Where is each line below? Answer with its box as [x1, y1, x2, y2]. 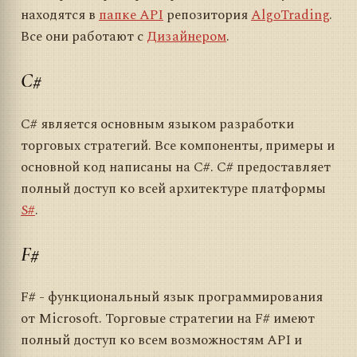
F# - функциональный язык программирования [21, 286, 323, 308]
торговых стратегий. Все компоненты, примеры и [21, 135, 335, 156]
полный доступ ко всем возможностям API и [21, 329, 302, 351]
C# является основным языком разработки [21, 113, 294, 135]
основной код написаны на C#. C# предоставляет [21, 156, 331, 178]
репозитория [163, 5, 251, 26]
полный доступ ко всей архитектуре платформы [21, 178, 326, 199]
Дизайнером [147, 26, 226, 48]
